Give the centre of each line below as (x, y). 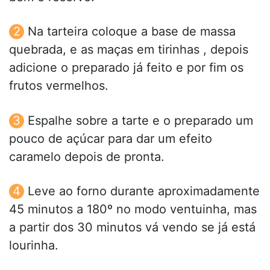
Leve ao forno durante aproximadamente (144, 191)
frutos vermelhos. (59, 86)
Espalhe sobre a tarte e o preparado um (140, 120)
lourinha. (34, 245)
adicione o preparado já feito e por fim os (126, 68)
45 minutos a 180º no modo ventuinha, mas (133, 209)
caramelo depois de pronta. (87, 156)
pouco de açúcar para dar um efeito (111, 138)
